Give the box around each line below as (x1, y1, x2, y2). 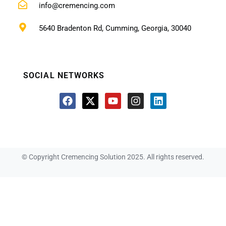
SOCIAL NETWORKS (23, 71, 105, 81)
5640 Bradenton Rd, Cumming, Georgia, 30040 (38, 24, 191, 33)
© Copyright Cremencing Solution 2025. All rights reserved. (22, 153, 204, 161)
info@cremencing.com (38, 1, 115, 11)
